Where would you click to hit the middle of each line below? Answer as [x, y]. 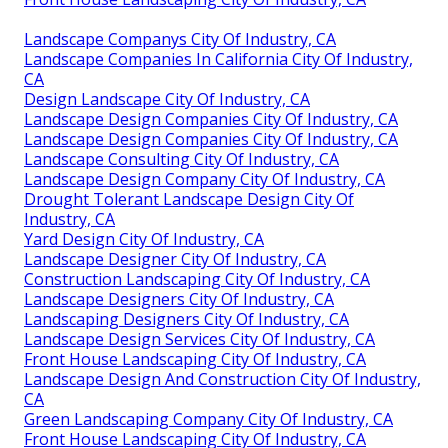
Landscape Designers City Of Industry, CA [179, 299]
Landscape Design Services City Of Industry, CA [199, 339]
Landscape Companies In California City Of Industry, [218, 59]
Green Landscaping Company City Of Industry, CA [208, 419]
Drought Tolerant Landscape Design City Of [189, 199]
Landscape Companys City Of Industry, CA [180, 39]
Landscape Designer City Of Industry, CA [175, 259]
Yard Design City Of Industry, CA [144, 239]
